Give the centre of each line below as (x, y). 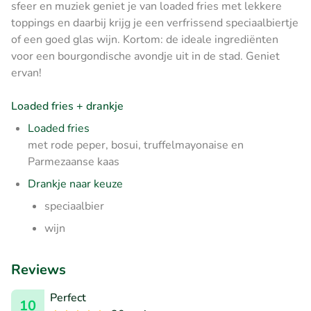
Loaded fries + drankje (67, 106)
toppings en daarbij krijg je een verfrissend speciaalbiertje (155, 23)
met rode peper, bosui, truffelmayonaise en (136, 145)
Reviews (39, 269)
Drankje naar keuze (75, 184)
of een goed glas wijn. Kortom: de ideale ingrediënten (145, 39)
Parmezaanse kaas (74, 161)
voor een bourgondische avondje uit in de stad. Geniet (145, 56)
